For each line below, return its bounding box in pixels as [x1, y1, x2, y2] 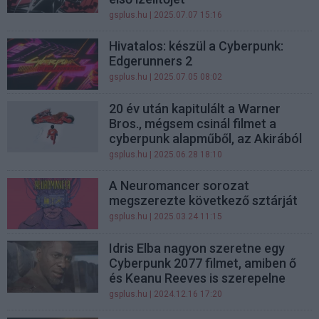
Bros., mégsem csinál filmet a [109, 116, 277, 132]
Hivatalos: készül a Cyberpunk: [109, 38, 284, 53]
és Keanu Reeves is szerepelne [109, 271, 286, 286]
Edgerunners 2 [109, 53, 193, 68]
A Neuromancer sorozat [109, 178, 250, 194]
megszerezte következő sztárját [109, 193, 298, 209]
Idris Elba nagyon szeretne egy [109, 241, 286, 256]
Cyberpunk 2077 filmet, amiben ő [109, 256, 297, 271]
